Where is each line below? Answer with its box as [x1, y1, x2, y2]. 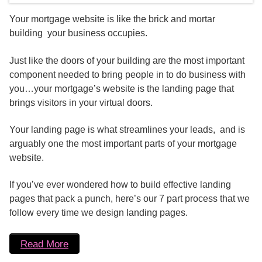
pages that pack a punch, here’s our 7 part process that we [9, 194, 250, 204]
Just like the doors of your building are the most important [9, 55, 244, 65]
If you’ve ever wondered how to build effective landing [9, 180, 231, 190]
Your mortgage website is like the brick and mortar [9, 14, 215, 25]
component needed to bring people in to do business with [9, 69, 246, 80]
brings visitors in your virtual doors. [9, 97, 153, 108]
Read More [20, 237, 68, 250]
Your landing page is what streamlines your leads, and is [9, 125, 245, 135]
